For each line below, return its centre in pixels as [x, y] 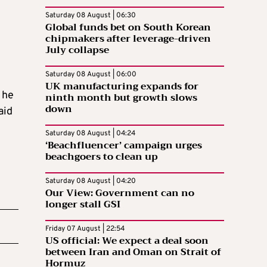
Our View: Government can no [120, 193]
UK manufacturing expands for [122, 86]
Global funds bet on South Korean [128, 27]
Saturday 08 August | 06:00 [91, 74]
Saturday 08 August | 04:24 [90, 133]
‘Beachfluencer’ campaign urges [124, 145]
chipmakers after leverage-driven [128, 38]
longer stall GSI [83, 204]
